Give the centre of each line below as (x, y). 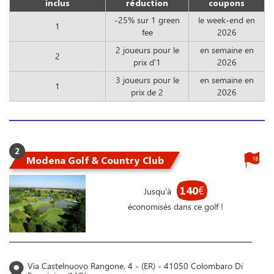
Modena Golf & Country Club (95, 161)
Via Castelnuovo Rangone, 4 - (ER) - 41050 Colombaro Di (135, 265)
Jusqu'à (158, 191)
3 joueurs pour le (147, 80)
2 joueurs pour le (147, 50)
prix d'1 (147, 62)
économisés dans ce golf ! (175, 207)
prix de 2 (147, 92)
